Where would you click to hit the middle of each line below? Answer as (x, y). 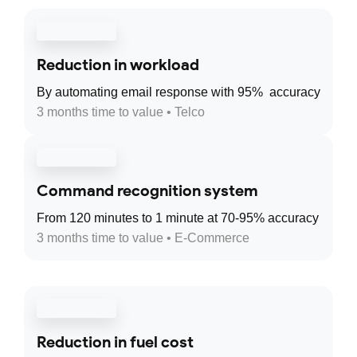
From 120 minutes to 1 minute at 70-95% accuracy (178, 218)
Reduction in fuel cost (115, 342)
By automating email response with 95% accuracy (178, 92)
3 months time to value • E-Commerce (143, 238)
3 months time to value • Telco (121, 112)
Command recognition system (147, 191)
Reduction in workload (118, 65)
